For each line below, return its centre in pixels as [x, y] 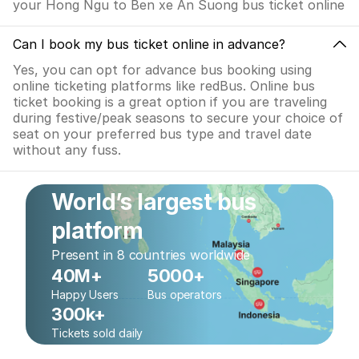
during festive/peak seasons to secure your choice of [178, 118]
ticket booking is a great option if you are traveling [170, 102]
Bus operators [185, 294]
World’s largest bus [154, 202]
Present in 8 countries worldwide [151, 255]
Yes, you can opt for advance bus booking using [162, 70]
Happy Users [85, 294]
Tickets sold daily [97, 333]
